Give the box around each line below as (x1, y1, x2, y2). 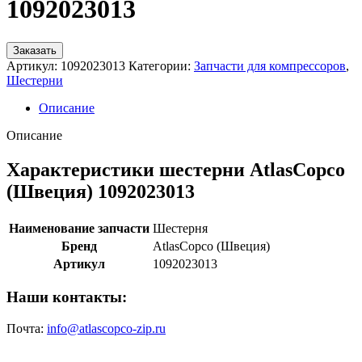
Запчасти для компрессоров (194, 58, 346, 73)
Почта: (6, 322, 47, 336)
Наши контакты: (6, 288, 127, 306)
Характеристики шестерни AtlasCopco (6, 158, 345, 180)
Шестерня (153, 221, 208, 235)
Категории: (128, 58, 191, 73)
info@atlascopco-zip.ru (47, 322, 166, 336)
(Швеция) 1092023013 (6, 180, 195, 202)
